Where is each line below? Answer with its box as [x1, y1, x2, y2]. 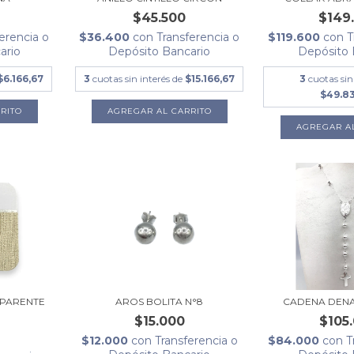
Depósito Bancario [108, 43, 211, 58]
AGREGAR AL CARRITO [107, 105, 212, 116]
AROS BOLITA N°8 [115, 296, 204, 308]
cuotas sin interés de [92, 72, 186, 85]
